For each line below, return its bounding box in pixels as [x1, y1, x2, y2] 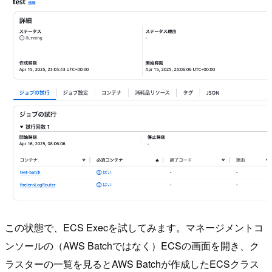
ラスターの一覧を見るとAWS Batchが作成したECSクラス [5, 256, 259, 271]
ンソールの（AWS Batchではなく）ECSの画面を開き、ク [5, 238, 259, 253]
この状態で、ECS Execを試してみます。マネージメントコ [5, 220, 263, 234]
